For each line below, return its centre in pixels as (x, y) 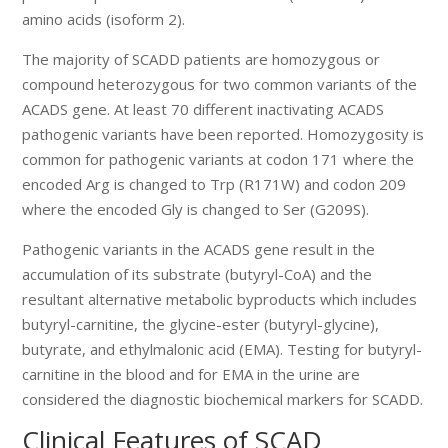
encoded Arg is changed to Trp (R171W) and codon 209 (214, 183)
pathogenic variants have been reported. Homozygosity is (223, 133)
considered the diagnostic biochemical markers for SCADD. (223, 398)
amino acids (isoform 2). (104, 18)
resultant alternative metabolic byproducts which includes (220, 298)
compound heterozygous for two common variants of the (220, 83)
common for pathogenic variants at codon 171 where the (218, 158)
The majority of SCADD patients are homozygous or (201, 58)
